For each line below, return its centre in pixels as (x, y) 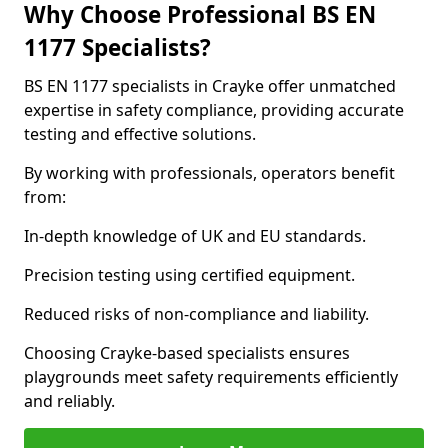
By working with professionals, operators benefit (209, 173)
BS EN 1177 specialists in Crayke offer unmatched (210, 86)
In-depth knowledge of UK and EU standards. (195, 236)
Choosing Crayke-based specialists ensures (187, 353)
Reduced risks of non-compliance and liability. (196, 314)
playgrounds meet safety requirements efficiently (211, 377)
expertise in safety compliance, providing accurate (214, 110)
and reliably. (69, 401)
